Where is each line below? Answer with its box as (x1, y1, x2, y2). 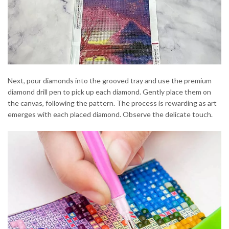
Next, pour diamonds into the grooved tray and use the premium (8, 76, 212, 85)
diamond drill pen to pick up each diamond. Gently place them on (8, 87, 211, 97)
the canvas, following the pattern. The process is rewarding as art (8, 99, 217, 108)
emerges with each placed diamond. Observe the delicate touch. (8, 110, 213, 119)
